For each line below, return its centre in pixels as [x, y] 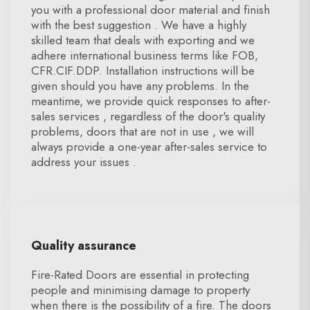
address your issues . [84, 162]
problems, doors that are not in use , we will [143, 131]
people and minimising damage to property [140, 290]
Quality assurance [84, 246]
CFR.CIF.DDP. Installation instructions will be [143, 71]
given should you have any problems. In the [140, 86]
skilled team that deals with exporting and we [143, 40]
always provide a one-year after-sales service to [149, 147]
